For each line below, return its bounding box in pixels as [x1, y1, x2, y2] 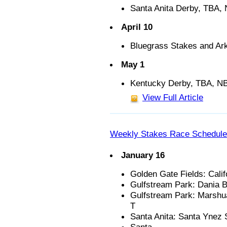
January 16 [121, 150, 165, 160]
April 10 [121, 21, 153, 32]
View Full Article [142, 92, 203, 102]
